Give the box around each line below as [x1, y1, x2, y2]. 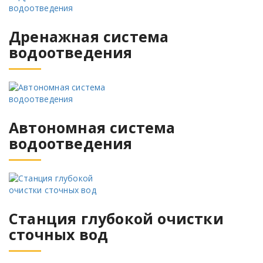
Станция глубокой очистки [9, 208, 224, 229]
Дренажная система [9, 26, 169, 47]
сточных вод [9, 224, 109, 245]
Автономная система [9, 117, 176, 138]
